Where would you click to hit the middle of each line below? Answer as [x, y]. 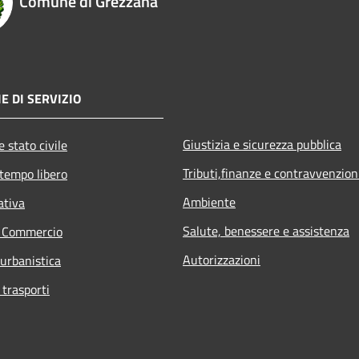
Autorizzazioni [222, 259]
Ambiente [209, 202]
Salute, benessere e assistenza [266, 230]
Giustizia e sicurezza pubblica [262, 144]
